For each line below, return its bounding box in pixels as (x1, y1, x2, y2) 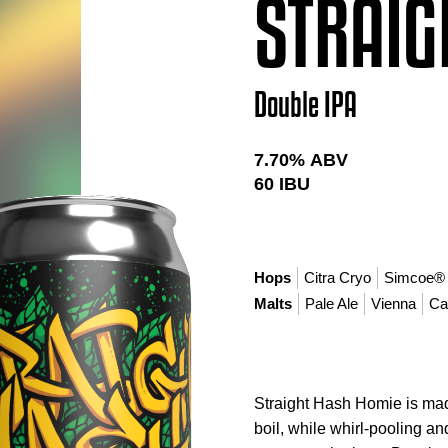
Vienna (371, 295, 417, 313)
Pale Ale (305, 295, 359, 313)
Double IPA (254, 84, 358, 124)
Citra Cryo (304, 269, 372, 287)
